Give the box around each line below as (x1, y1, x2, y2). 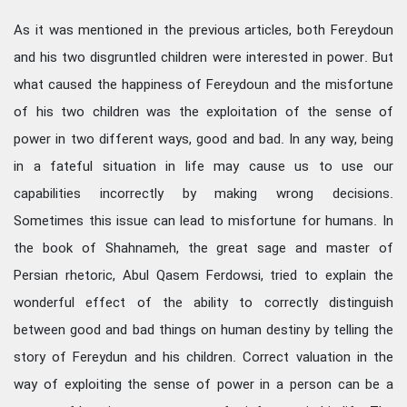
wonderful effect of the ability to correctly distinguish (14, 292, 393, 314)
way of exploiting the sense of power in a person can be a (14, 373, 393, 396)
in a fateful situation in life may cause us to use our (14, 155, 393, 178)
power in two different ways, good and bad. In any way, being (14, 128, 393, 151)
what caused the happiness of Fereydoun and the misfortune (14, 74, 393, 96)
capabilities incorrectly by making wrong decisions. (14, 183, 393, 205)
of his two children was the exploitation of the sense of (14, 101, 393, 124)
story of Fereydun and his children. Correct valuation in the (14, 346, 393, 369)
